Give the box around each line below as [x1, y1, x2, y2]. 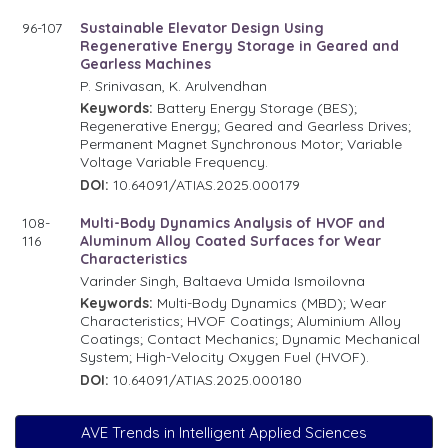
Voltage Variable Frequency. [80, 152, 269, 171]
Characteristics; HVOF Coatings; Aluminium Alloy [80, 311, 402, 330]
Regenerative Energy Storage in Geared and [80, 36, 400, 55]
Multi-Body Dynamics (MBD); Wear [153, 293, 387, 312]
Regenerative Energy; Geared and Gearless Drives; [80, 116, 412, 135]
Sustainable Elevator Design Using [80, 18, 325, 37]
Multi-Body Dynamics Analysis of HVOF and [80, 213, 386, 232]
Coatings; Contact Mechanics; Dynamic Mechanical [80, 329, 421, 348]
